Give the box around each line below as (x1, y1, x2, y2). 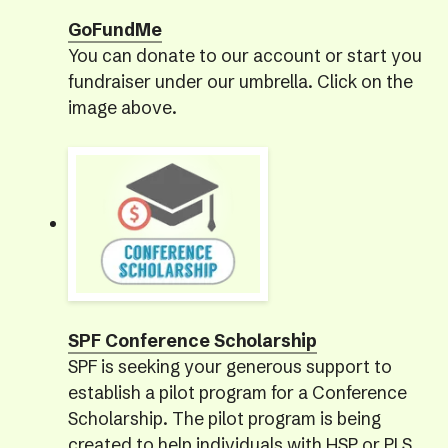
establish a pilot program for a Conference (67, 381, 407, 404)
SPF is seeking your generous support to (67, 355, 392, 378)
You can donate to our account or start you (67, 45, 422, 68)
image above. (67, 97, 177, 120)
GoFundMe (67, 19, 162, 42)
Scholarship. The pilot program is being (67, 407, 381, 430)
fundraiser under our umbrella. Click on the (67, 71, 413, 94)
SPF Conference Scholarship (67, 329, 317, 352)
